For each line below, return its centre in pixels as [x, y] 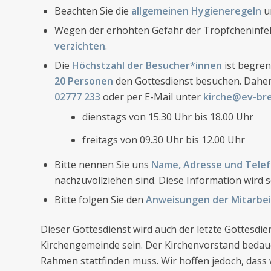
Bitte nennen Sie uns [102, 164]
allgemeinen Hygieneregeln [196, 11]
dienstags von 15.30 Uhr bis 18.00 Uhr [168, 116]
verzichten [80, 46]
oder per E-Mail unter [152, 96]
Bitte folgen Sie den [100, 199]
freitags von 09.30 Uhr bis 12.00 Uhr [164, 139]
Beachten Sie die [93, 11]
